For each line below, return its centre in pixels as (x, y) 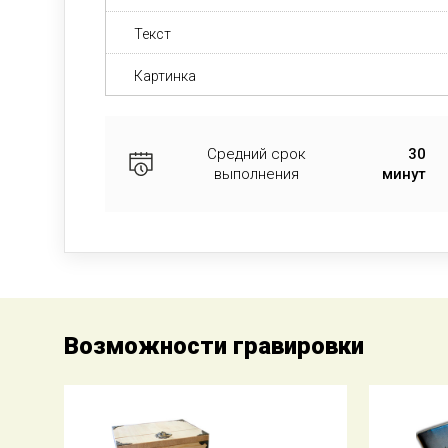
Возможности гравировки (214, 346)
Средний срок (257, 154)
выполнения (257, 174)
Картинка (165, 76)
